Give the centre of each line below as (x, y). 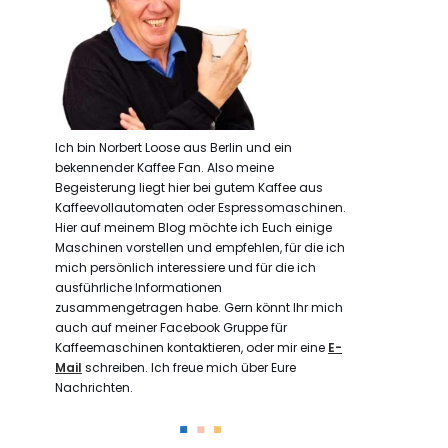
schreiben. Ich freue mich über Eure (189, 367)
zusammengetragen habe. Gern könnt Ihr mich (199, 307)
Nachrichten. (94, 387)
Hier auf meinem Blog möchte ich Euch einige (193, 227)
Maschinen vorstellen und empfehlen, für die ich (200, 247)
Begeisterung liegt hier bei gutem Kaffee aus (189, 187)
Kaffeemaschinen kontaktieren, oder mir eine (191, 347)
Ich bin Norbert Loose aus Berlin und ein (173, 147)
